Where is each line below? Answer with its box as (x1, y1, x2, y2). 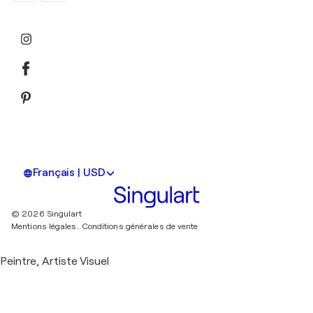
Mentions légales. (11, 221, 79, 232)
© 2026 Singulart (11, 209, 82, 219)
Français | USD (33, 166, 105, 180)
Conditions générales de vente (81, 221, 198, 232)
